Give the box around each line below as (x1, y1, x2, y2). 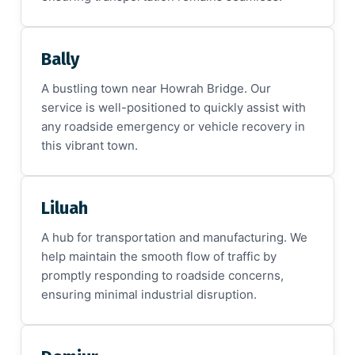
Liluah (41, 197, 88, 219)
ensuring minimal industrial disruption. (41, 286, 257, 302)
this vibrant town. (41, 137, 138, 153)
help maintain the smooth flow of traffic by (41, 248, 277, 264)
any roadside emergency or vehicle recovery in (41, 118, 305, 134)
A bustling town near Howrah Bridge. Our (41, 80, 271, 96)
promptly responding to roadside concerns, (41, 267, 284, 283)
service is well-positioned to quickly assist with (41, 99, 306, 115)
